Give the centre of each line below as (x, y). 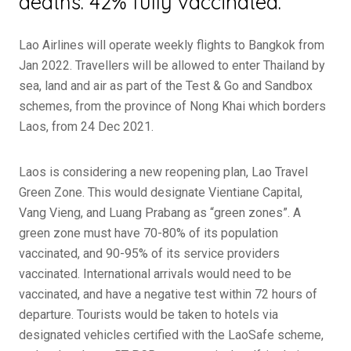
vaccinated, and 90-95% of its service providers (149, 253)
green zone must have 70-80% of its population (148, 233)
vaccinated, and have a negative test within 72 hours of (168, 294)
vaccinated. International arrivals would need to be (155, 274)
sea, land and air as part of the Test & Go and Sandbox (166, 86)
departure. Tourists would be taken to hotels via (148, 315)
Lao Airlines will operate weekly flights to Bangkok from (172, 45)
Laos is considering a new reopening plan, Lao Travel (163, 172)
